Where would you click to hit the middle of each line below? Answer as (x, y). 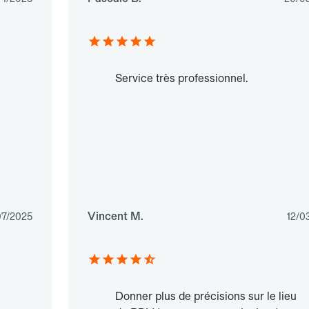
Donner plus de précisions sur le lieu (206, 297)
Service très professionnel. (181, 79)
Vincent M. (115, 217)
